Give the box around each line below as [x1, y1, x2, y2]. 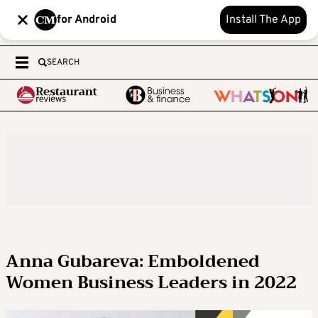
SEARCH [47, 57, 79, 68]
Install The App [226, 13, 301, 27]
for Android [57, 13, 116, 27]
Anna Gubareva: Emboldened [6, 246, 260, 276]
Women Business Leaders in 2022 [6, 268, 297, 297]
